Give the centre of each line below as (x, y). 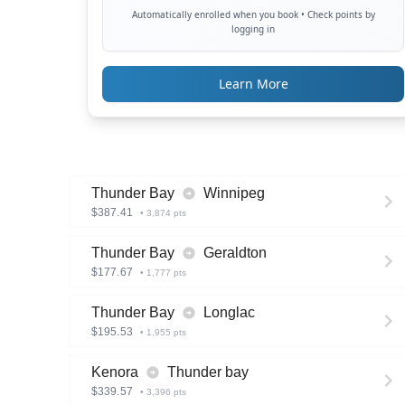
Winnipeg (234, 193)
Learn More (253, 84)
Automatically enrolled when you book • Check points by (253, 14)
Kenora (115, 372)
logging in (253, 29)
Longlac (229, 312)
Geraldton (235, 253)
